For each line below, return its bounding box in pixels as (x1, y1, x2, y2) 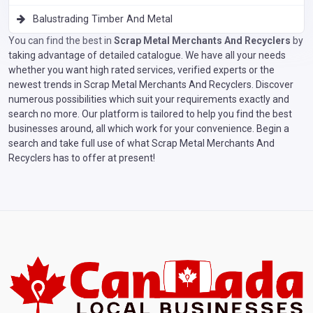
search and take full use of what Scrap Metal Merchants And (8, 137, 275, 149)
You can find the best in (8, 34, 114, 46)
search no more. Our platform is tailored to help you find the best (8, 108, 292, 119)
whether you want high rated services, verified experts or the (8, 64, 275, 75)
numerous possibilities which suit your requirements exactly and (8, 93, 289, 105)
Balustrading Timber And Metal (33, 13, 173, 25)
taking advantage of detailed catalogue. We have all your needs (8, 49, 286, 61)
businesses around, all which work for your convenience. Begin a (8, 122, 289, 134)
